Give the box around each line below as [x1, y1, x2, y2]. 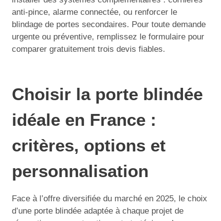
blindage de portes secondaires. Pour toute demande [12, 20, 206, 29]
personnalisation [12, 161, 148, 181]
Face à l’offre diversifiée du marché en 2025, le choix [12, 194, 207, 203]
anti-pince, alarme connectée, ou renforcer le [12, 7, 177, 17]
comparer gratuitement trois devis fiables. [12, 44, 165, 54]
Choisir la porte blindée [12, 84, 203, 104]
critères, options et [12, 135, 166, 155]
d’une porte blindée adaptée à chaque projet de [12, 206, 184, 216]
